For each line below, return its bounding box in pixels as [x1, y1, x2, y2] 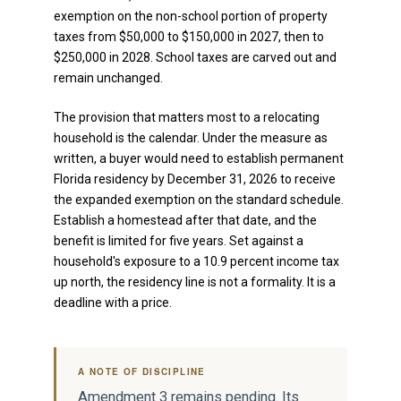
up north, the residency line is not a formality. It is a [54, 274, 336, 289]
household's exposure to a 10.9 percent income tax [54, 253, 339, 269]
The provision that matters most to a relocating [54, 109, 320, 124]
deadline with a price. [54, 294, 172, 310]
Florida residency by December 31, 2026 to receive [54, 171, 336, 186]
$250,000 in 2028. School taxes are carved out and [54, 49, 337, 64]
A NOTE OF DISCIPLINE [78, 364, 206, 378]
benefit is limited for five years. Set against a [54, 233, 303, 248]
